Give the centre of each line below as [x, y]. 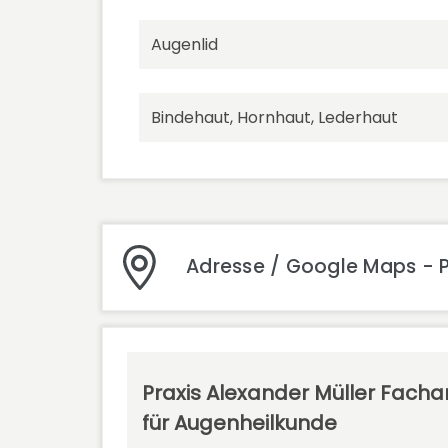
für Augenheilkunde [239, 422]
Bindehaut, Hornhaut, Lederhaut [274, 118]
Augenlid [184, 45]
